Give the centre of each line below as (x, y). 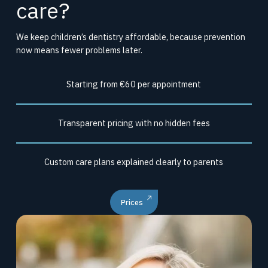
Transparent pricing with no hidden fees (134, 123)
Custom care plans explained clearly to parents (134, 162)
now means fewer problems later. (79, 50)
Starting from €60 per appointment (134, 84)
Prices (132, 202)
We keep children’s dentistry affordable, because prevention (130, 37)
